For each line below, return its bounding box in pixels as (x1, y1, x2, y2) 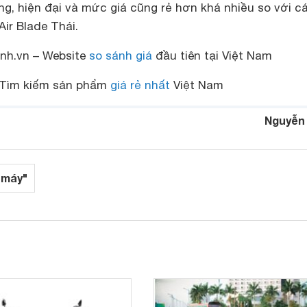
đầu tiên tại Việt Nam (151, 49, 272, 62)
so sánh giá (88, 49, 152, 62)
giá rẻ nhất (110, 78, 170, 92)
